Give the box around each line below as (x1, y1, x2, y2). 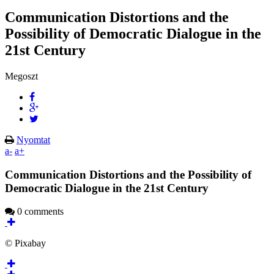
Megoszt (5, 70, 38, 81)
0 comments (15, 206, 64, 217)
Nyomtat (17, 134, 50, 145)
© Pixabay (5, 238, 46, 249)
